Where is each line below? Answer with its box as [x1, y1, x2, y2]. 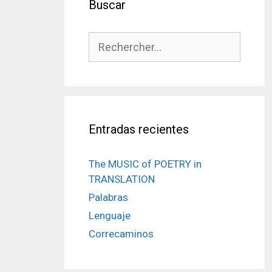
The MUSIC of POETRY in [89, 157, 202, 170]
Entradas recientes [89, 121, 189, 137]
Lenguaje [89, 209, 131, 222]
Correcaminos [89, 227, 154, 240]
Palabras [89, 191, 128, 203]
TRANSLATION [89, 172, 155, 185]
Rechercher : [88, 32, 144, 45]
